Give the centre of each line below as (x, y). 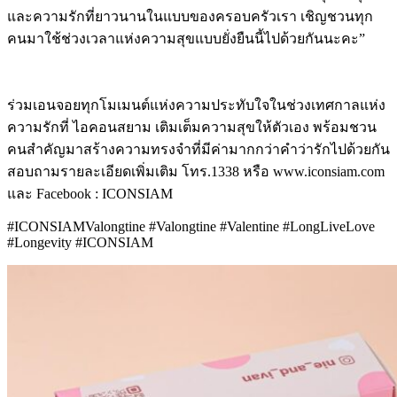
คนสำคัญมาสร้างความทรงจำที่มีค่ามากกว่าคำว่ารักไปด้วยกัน (198, 149)
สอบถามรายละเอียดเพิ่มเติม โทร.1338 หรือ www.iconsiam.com (196, 171)
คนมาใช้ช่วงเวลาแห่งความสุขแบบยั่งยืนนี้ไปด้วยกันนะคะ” (186, 38)
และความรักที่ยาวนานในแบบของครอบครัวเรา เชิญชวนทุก (190, 16)
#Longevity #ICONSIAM (80, 242)
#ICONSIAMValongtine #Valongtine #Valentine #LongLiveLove (191, 226)
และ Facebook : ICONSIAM (90, 193)
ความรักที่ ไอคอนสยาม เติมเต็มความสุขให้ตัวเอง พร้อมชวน (192, 127)
